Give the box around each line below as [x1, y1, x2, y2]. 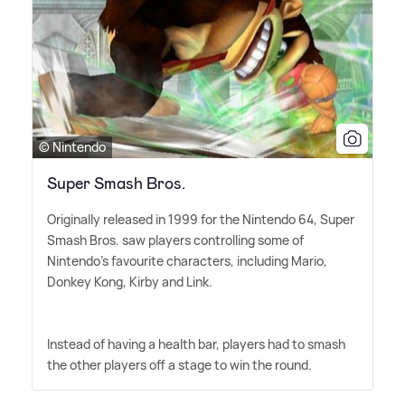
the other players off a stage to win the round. [47, 356, 312, 374]
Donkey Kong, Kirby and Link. [47, 273, 212, 291]
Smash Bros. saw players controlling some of [47, 231, 304, 250]
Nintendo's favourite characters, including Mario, [47, 252, 327, 270]
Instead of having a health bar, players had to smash [47, 335, 345, 353]
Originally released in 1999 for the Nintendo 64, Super [47, 211, 354, 229]
